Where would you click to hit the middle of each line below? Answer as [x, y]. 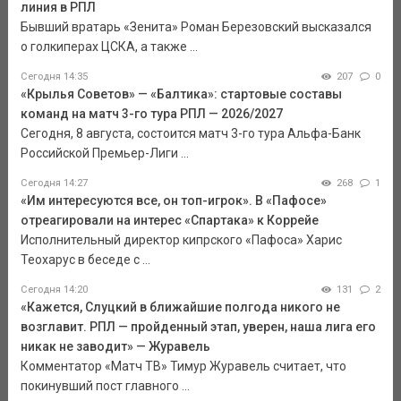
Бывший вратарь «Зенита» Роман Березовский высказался [196, 26]
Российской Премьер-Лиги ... [104, 153]
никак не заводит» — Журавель [115, 346]
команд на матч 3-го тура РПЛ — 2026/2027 [151, 113]
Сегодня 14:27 [54, 183]
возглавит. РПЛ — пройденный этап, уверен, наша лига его [198, 326]
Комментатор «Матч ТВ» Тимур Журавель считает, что [183, 366]
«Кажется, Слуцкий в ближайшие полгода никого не [180, 307]
